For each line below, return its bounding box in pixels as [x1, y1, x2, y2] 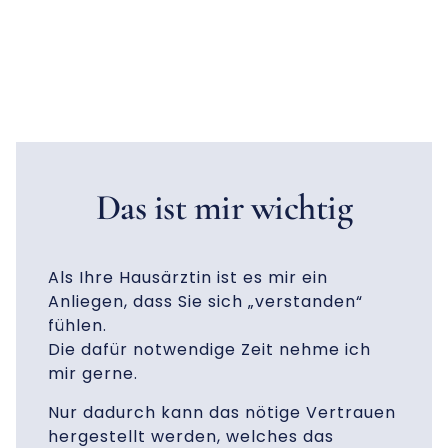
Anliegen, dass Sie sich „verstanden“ [48, 290, 363, 314]
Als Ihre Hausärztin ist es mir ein [48, 266, 328, 290]
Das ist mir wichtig [95, 186, 353, 230]
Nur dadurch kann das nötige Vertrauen [48, 400, 396, 424]
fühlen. [48, 314, 112, 338]
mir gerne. [48, 362, 138, 386]
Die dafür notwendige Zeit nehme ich [48, 338, 371, 362]
